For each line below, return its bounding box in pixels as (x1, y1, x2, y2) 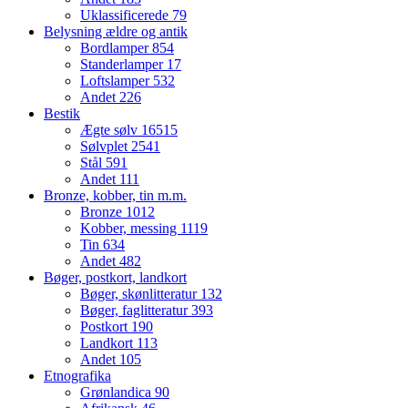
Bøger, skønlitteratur (80, 286, 200, 302)
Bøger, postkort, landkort (44, 270, 187, 286)
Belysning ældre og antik (44, 24, 188, 40)
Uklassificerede (80, 7, 172, 24)
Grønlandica (80, 384, 155, 401)
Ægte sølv (80, 122, 141, 138)
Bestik (44, 106, 80, 122)
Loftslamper (80, 73, 153, 89)
